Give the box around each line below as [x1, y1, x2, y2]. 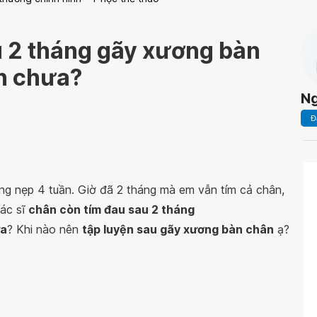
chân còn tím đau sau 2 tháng [28, 202, 195, 217]
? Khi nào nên [7, 222, 79, 236]
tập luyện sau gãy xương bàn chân [82, 222, 274, 236]
